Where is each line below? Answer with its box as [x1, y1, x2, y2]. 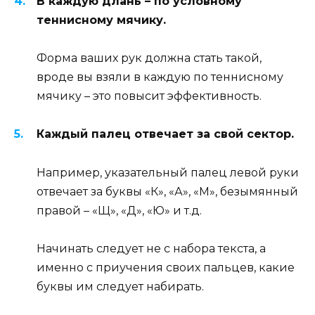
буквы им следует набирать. [37, 279, 204, 293]
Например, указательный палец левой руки [37, 165, 299, 179]
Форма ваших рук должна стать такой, [37, 51, 262, 65]
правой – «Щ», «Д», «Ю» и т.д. [37, 203, 202, 217]
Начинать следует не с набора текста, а [37, 241, 266, 255]
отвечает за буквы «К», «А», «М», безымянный [37, 184, 298, 198]
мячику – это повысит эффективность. [37, 89, 262, 103]
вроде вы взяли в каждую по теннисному [37, 70, 283, 84]
